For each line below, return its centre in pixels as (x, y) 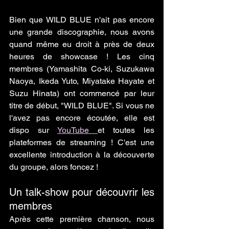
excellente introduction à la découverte (82, 155)
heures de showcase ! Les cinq (82, 57)
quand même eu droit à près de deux (82, 44)
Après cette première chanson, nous (82, 219)
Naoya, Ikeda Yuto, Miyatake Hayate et (82, 81)
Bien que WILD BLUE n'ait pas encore (82, 20)
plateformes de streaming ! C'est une (82, 143)
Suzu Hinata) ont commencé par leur (82, 94)
